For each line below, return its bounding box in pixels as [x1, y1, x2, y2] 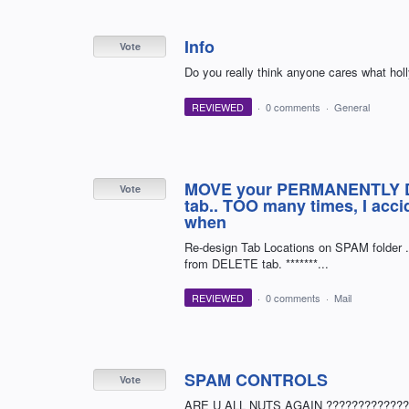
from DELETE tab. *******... [184, 254, 329, 272]
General [333, 99, 370, 114]
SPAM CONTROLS [184, 367, 328, 392]
